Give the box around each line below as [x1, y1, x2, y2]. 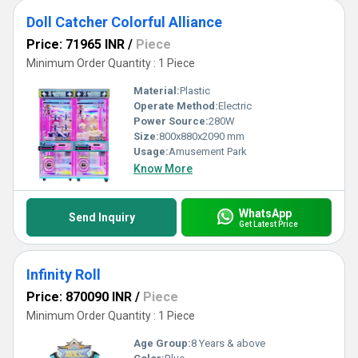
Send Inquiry [68, 211, 135, 224]
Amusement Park [169, 145, 247, 157]
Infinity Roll [26, 266, 101, 283]
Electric [218, 100, 252, 112]
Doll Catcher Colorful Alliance [26, 14, 222, 30]
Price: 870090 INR [26, 289, 132, 304]
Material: [133, 85, 180, 97]
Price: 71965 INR [26, 37, 125, 52]
